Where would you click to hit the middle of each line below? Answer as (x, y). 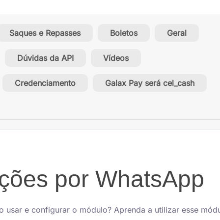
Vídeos (116, 58)
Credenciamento (45, 83)
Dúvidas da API (45, 58)
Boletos (124, 33)
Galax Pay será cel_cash (150, 83)
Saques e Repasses (45, 33)
